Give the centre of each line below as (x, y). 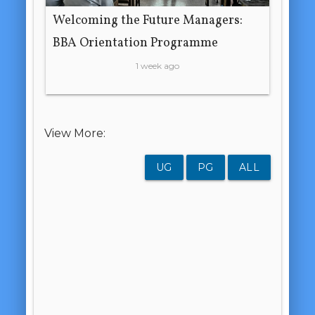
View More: (75, 133)
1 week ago (157, 66)
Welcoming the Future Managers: (148, 21)
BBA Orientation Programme (136, 43)
